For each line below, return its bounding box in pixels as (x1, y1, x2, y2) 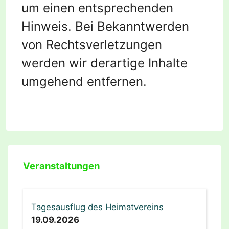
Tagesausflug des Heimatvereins (31, 201, 164, 212)
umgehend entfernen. (21, 74, 147, 89)
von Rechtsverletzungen (21, 37, 162, 53)
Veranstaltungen (23, 160, 100, 172)
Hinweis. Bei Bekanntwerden (21, 19, 189, 34)
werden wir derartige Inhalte (21, 56, 188, 71)
